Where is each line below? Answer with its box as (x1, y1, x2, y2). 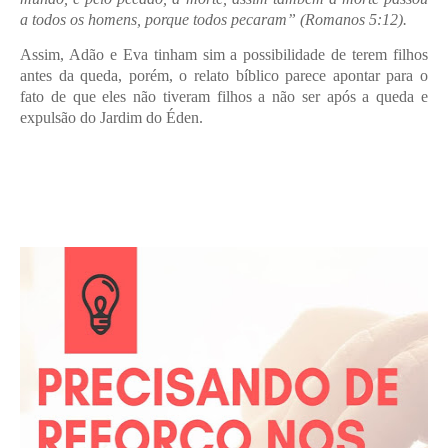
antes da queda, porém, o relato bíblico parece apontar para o (20, 67, 428, 84)
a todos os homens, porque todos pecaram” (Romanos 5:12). (20, 11, 407, 28)
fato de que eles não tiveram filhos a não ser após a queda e (20, 88, 428, 105)
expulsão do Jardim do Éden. (20, 109, 203, 126)
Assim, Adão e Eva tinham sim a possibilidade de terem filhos (20, 46, 428, 63)
